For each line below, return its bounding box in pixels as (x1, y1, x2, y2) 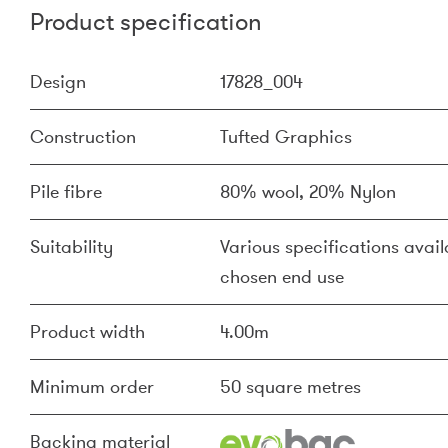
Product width (30, 320, 145, 344)
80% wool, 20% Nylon (220, 180, 396, 204)
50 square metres (220, 375, 361, 399)
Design (30, 70, 86, 94)
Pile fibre (30, 180, 102, 204)
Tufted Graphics (220, 125, 352, 149)
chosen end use (220, 265, 344, 289)
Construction (30, 125, 136, 149)
